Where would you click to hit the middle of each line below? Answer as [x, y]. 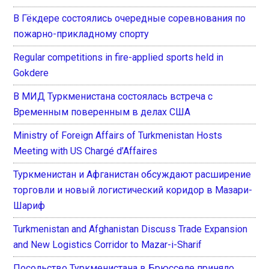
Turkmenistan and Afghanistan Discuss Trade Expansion [131, 229]
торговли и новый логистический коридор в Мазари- [133, 190]
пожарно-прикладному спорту [81, 34]
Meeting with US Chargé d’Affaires [86, 151]
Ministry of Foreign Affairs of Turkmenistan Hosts [118, 135]
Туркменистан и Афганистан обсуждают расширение [132, 174]
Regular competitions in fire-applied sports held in [119, 57]
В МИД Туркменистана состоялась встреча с [113, 96]
